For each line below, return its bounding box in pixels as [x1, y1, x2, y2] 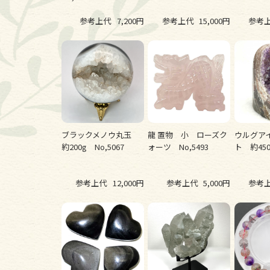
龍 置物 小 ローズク [148, 128, 228, 140]
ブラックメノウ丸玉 [61, 128, 139, 140]
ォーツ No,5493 [148, 140, 209, 152]
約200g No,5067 [61, 140, 124, 152]
